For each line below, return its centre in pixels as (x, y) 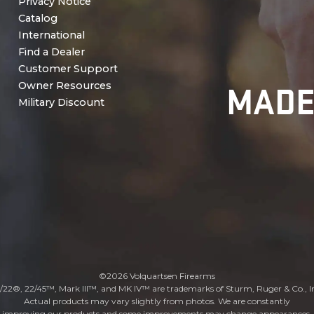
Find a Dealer (51, 52)
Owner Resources (64, 85)
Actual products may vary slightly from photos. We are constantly (157, 301)
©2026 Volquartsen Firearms (157, 276)
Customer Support (68, 68)
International (51, 35)
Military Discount (61, 102)
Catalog (37, 18)
